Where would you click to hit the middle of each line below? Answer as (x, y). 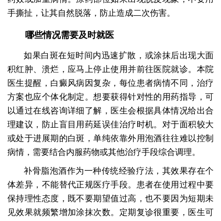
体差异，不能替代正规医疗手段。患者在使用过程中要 (110, 185)
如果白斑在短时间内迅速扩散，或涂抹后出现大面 (119, 56)
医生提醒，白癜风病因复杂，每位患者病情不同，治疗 (110, 83)
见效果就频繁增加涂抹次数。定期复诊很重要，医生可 (110, 213)
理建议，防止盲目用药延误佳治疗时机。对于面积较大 (110, 125)
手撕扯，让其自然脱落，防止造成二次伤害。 (91, 13)
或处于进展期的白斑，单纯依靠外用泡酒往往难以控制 (110, 139)
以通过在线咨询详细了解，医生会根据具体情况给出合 (110, 111)
